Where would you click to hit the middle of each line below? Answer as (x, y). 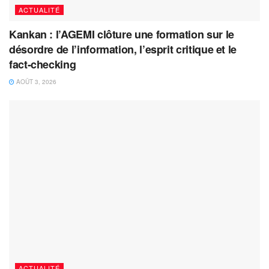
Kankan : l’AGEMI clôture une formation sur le (122, 34)
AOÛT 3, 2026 (35, 81)
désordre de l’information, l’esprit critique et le (123, 49)
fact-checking (43, 64)
